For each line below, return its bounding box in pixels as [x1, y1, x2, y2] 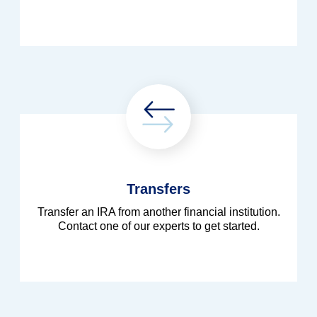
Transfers [127, 181, 190, 197]
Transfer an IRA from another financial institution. [37, 206, 280, 219]
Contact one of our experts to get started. [57, 220, 260, 233]
